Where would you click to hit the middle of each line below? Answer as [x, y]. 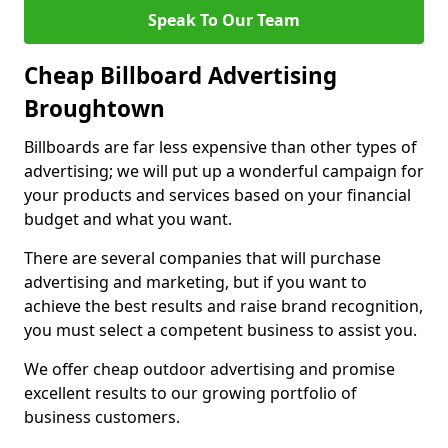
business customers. [102, 417]
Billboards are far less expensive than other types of [220, 147]
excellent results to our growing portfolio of [190, 393]
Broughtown [94, 108]
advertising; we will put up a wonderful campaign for [224, 171]
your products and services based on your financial [217, 195]
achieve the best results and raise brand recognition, [223, 306]
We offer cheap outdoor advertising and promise [209, 369]
